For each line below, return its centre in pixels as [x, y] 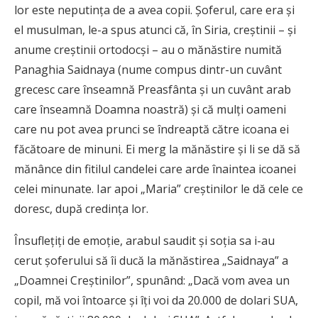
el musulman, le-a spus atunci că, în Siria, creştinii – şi [155, 30]
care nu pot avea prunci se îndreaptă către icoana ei [152, 129]
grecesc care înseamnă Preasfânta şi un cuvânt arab [153, 89]
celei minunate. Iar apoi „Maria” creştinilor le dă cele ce [159, 189]
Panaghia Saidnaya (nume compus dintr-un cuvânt [148, 70]
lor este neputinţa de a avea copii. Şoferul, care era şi [154, 10]
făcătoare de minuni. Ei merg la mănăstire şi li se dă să [157, 149]
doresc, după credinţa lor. [81, 209]
